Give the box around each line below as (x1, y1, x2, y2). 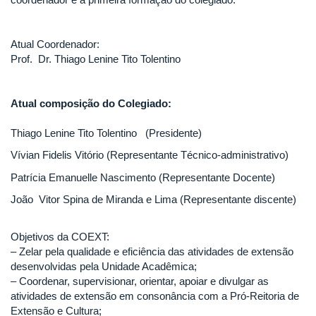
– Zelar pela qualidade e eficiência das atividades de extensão (11, 245, 293, 257)
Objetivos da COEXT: (11, 230, 109, 243)
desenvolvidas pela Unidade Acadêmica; (11, 260, 202, 272)
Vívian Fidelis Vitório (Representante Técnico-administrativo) (11, 149, 288, 162)
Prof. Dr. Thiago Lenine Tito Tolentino (11, 52, 183, 65)
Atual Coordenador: (11, 37, 99, 50)
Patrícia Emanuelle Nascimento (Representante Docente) (11, 171, 275, 183)
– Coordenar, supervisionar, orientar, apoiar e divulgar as (11, 274, 269, 287)
